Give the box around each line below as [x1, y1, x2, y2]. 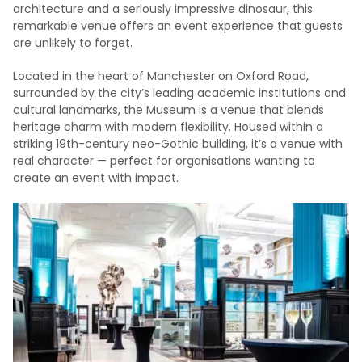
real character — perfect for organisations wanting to [13, 153, 315, 169]
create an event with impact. [13, 170, 179, 186]
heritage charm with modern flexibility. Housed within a [13, 119, 323, 135]
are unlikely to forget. [13, 35, 133, 51]
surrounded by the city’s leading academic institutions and [13, 85, 346, 101]
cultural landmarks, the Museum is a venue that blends [13, 102, 324, 118]
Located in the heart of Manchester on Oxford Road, [13, 68, 309, 84]
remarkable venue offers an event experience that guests [13, 18, 343, 34]
